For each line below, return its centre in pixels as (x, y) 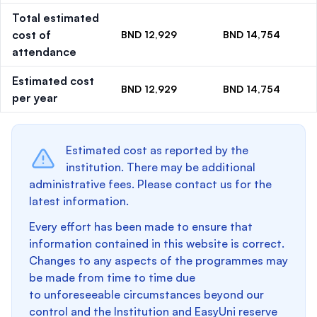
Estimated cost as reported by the (157, 150)
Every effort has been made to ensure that (141, 226)
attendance (44, 52)
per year (35, 98)
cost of (31, 35)
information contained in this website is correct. (157, 243)
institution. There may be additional (161, 167)
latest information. (79, 201)
